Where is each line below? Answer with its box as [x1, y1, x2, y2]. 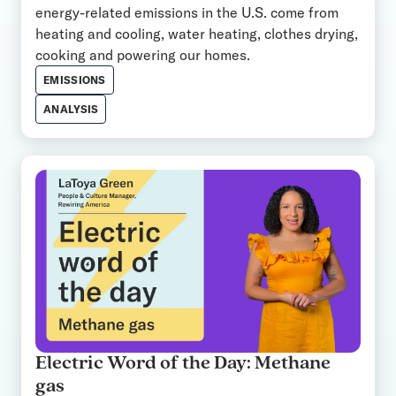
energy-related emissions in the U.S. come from [35, 4, 339, 22]
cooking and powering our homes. [35, 46, 250, 65]
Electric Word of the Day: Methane [35, 354, 331, 375]
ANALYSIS [43, 103, 99, 117]
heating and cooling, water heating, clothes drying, [35, 25, 358, 43]
